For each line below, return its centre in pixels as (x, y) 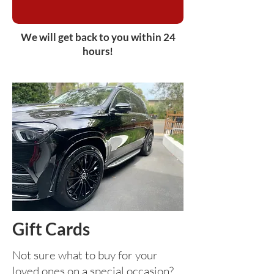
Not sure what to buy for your (85, 255)
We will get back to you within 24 (98, 37)
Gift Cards (51, 229)
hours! (98, 51)
